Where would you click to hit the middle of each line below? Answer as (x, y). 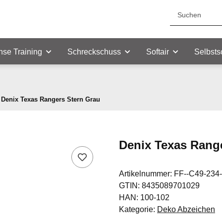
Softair (158, 52)
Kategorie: (138, 210)
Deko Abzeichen (186, 210)
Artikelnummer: (146, 174)
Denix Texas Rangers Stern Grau (51, 100)
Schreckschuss (94, 52)
